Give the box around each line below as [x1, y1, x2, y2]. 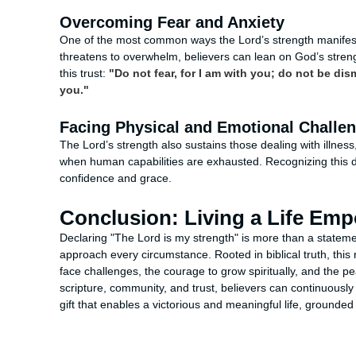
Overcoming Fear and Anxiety [60, 14, 284, 32]
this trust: [60, 68, 109, 80]
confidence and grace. [60, 172, 172, 185]
